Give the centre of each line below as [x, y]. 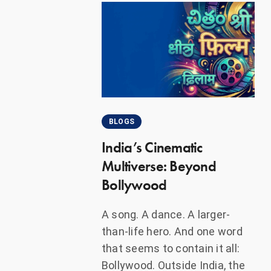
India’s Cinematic [152, 148]
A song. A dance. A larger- [166, 215]
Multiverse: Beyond [159, 166]
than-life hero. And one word [172, 232]
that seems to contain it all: [171, 249]
